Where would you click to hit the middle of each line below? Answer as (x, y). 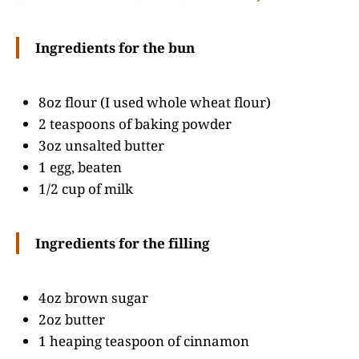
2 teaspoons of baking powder (135, 123)
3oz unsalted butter (101, 145)
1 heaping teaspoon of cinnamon (144, 341)
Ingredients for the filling (123, 243)
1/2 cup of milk (86, 188)
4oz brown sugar (93, 297)
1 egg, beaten (80, 167)
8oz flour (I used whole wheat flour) (155, 102)
